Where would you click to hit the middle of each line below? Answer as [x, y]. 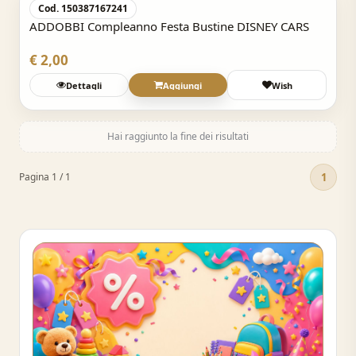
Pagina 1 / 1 [45, 177]
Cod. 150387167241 [83, 8]
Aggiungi [182, 85]
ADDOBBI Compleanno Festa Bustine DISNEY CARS [169, 26]
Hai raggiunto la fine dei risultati [178, 136]
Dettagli [83, 85]
